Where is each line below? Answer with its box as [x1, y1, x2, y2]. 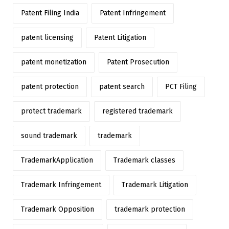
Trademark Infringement [21, 180, 101, 190]
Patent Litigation [94, 33, 146, 42]
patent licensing [21, 33, 74, 42]
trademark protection [114, 205, 185, 214]
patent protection [21, 82, 79, 91]
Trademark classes [113, 156, 175, 165]
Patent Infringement [100, 9, 166, 18]
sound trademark [21, 131, 77, 141]
